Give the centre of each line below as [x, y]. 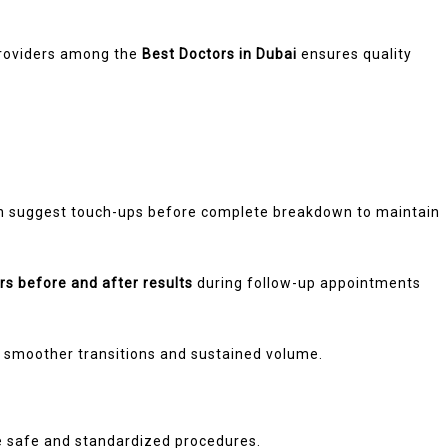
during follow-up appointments [307, 282]
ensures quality [354, 53]
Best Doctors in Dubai [219, 53]
